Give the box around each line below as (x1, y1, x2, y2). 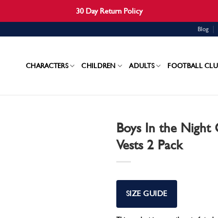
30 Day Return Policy (75, 6, 143, 16)
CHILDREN (81, 61, 116, 70)
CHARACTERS (26, 61, 68, 70)
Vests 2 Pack (116, 137, 182, 152)
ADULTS (129, 61, 154, 70)
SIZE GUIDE (126, 189, 167, 198)
